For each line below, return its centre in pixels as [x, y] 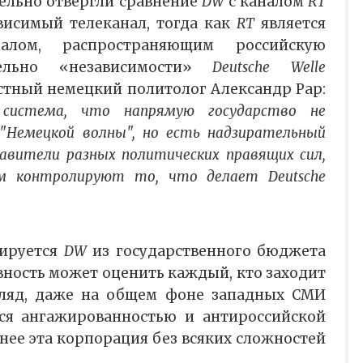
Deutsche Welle [269, 68]
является [290, 24]
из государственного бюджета [206, 252]
